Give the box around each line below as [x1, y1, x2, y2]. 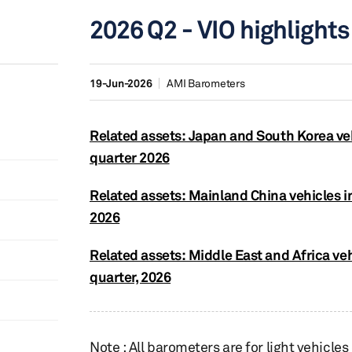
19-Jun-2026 [90, 76, 152, 90]
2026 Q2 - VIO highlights [90, 14, 350, 45]
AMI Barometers [167, 76, 245, 90]
